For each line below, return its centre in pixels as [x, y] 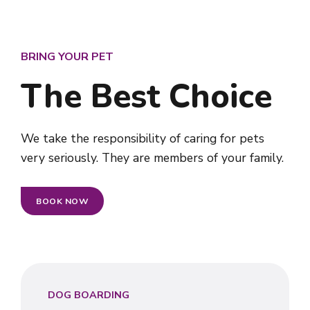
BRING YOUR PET [67, 57]
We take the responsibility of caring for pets [143, 138]
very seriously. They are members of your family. [152, 157]
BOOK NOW [63, 201]
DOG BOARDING [89, 294]
